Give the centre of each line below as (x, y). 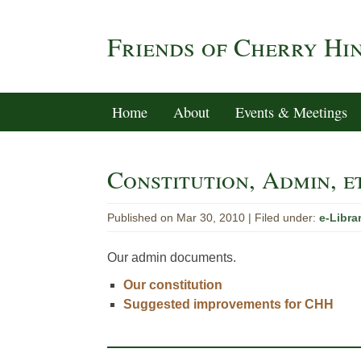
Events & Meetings (291, 112)
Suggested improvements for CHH (229, 304)
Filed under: (287, 218)
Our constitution (173, 285)
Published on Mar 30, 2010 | (181, 218)
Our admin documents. (172, 257)
